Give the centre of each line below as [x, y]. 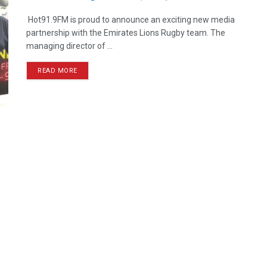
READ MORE [58, 71]
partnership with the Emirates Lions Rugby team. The [126, 33]
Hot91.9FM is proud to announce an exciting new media [131, 20]
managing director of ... [69, 46]
